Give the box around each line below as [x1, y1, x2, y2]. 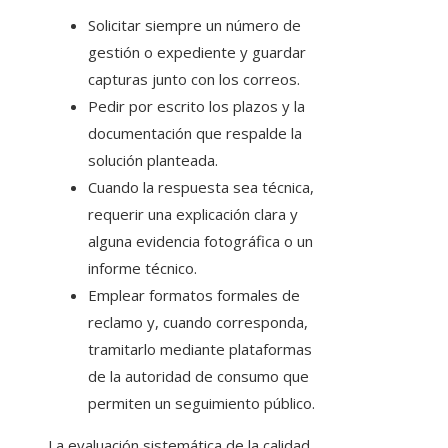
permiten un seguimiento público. [88, 393, 315, 414]
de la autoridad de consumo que [88, 366, 309, 387]
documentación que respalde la [88, 123, 302, 144]
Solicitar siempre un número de [88, 15, 301, 36]
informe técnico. [88, 258, 197, 279]
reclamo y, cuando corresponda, [88, 312, 308, 333]
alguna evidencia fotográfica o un [88, 231, 313, 252]
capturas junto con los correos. [88, 69, 300, 90]
